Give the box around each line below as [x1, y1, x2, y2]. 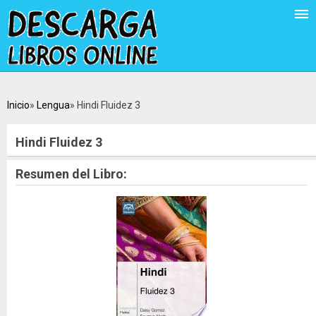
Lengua [37, 99, 70, 111]
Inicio [7, 99, 30, 111]
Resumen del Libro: [16, 166, 127, 181]
